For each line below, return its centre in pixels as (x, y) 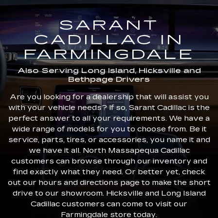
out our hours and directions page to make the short (109, 182)
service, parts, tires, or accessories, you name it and (109, 140)
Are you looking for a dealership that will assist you (109, 97)
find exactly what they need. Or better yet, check (109, 172)
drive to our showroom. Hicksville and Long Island (109, 193)
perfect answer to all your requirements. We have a (109, 118)
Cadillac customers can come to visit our (109, 204)
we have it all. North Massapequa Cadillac (109, 150)
